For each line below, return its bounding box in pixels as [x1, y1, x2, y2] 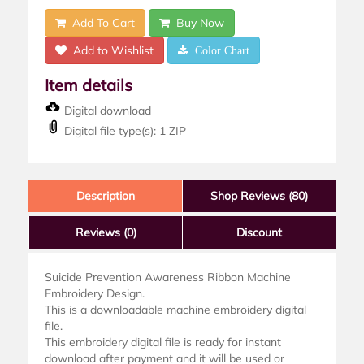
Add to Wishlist [67, 43, 154, 58]
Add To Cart [66, 15, 135, 31]
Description [76, 188, 135, 204]
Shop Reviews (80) [210, 188, 308, 204]
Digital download [61, 103, 151, 119]
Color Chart [188, 45, 249, 57]
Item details [45, 75, 132, 96]
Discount [236, 225, 282, 240]
